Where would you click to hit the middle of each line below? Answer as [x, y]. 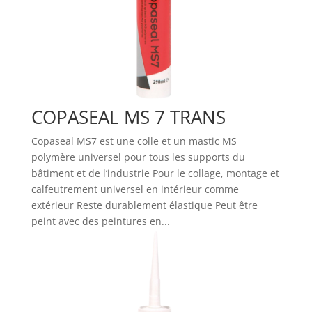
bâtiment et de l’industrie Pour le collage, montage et [155, 173]
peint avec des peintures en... [100, 221]
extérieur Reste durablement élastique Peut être [144, 205]
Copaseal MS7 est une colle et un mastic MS [134, 141]
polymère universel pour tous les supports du [138, 157]
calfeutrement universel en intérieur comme [135, 189]
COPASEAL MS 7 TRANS [128, 117]
